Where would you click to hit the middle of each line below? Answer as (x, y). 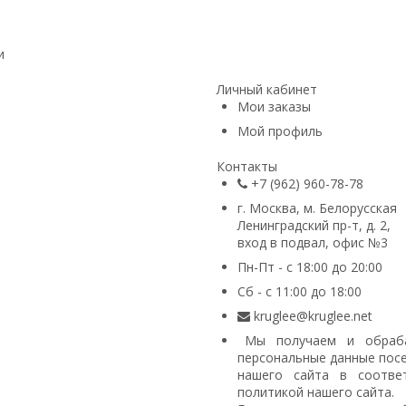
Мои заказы (274, 107)
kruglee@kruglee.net (313, 316)
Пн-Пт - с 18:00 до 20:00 (310, 267)
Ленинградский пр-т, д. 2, (314, 226)
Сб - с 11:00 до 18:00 (300, 292)
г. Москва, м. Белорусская (317, 208)
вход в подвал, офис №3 (313, 243)
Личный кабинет (267, 90)
